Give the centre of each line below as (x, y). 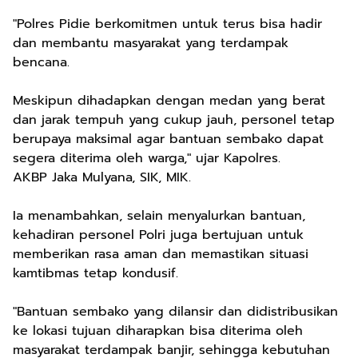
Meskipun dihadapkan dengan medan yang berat (169, 101)
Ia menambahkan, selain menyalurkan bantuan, (159, 216)
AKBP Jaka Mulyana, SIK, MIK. (102, 178)
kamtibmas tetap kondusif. (95, 274)
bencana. (44, 63)
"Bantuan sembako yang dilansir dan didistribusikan (175, 312)
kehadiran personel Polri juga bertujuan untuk (158, 235)
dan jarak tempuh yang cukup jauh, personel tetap (174, 120)
